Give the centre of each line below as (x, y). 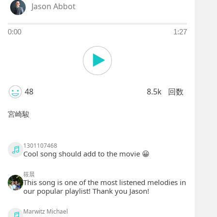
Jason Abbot (54, 6)
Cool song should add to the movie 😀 (86, 154)
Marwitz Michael (46, 211)
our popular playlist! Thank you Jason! (86, 191)
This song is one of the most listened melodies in (105, 182)
